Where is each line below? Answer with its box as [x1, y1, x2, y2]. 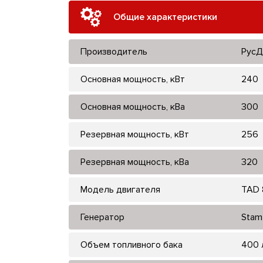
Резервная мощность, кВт [80, 128, 189, 140]
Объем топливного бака [80, 238, 183, 251]
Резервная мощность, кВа [80, 156, 189, 168]
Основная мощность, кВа [80, 100, 185, 113]
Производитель [80, 45, 147, 58]
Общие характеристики [113, 11, 217, 23]
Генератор [80, 211, 124, 223]
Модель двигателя [80, 183, 160, 195]
